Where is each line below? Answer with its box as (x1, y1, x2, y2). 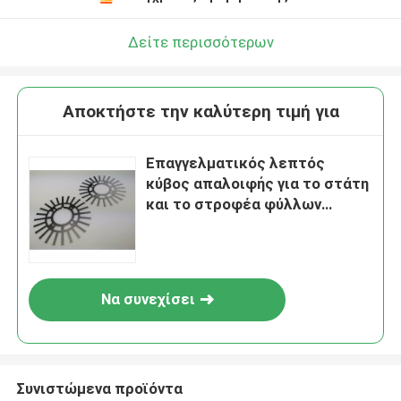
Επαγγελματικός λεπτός (146, 154, 326, 173)
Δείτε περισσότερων (127, 32, 274, 51)
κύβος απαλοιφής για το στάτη (146, 175, 370, 193)
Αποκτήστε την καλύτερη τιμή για (62, 101, 339, 123)
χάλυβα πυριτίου (146, 216, 267, 235)
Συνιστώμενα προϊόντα (15, 379, 183, 397)
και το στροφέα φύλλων (146, 195, 322, 214)
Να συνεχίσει (100, 290, 195, 309)
